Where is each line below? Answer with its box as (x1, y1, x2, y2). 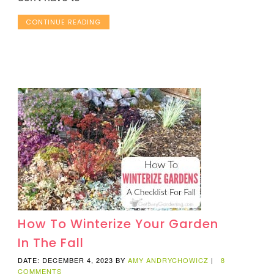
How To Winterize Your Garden (17, 215, 218, 233)
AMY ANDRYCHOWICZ (127, 255, 209, 265)
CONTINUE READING (26, 17, 102, 27)
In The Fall (17, 234, 84, 252)
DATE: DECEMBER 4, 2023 (17, 255, 113, 265)
